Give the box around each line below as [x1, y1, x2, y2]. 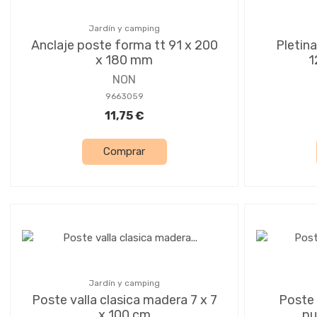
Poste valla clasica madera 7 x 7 [31, 292, 217, 308]
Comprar [103, 145, 145, 158]
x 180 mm [96, 52, 153, 68]
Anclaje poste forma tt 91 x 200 [30, 37, 218, 53]
